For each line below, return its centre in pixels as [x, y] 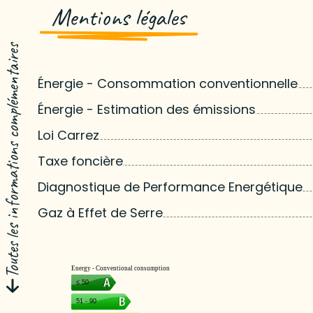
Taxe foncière [80, 161]
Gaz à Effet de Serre [100, 212]
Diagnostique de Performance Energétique [170, 187]
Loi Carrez [68, 135]
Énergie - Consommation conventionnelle [167, 83]
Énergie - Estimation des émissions [146, 109]
